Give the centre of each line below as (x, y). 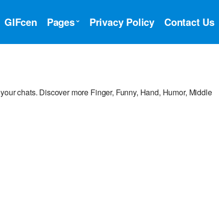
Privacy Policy (122, 22)
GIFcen (21, 22)
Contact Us (189, 22)
